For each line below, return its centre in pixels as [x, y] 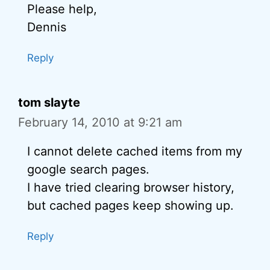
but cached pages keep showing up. [130, 206]
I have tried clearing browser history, [131, 187]
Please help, [62, 9]
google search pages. [88, 169]
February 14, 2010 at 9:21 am [100, 122]
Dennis [47, 27]
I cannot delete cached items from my [135, 151]
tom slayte [49, 102]
